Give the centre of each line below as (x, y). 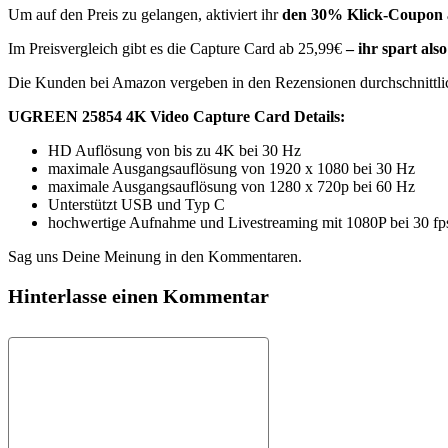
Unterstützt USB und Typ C (136, 204)
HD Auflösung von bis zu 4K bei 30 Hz (174, 150)
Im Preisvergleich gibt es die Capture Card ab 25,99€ (175, 48)
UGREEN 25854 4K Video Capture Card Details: (176, 116)
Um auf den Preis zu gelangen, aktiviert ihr (145, 14)
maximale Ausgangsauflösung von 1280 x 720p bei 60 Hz (231, 186)
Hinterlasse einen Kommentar (138, 296)
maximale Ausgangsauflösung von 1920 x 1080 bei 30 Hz (231, 168)
